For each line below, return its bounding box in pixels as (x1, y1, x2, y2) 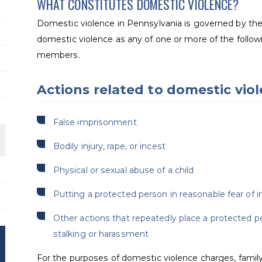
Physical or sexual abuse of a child (53, 164, 194, 175)
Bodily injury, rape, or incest (53, 140, 166, 151)
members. (36, 49, 80, 60)
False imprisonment (53, 116, 137, 127)
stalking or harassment (53, 228, 149, 239)
